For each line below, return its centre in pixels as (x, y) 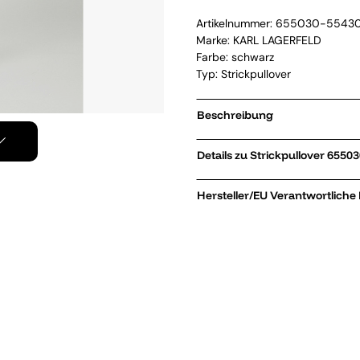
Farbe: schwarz (235, 57)
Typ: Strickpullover (243, 74)
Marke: (215, 40)
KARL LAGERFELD (277, 40)
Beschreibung (235, 115)
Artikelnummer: (236, 23)
